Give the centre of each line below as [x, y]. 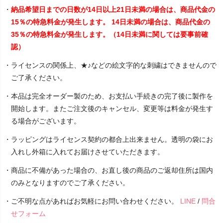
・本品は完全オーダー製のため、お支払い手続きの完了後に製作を [109, 96]
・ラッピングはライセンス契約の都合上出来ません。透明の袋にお [109, 140]
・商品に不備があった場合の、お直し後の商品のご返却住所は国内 [109, 170]
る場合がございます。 [46, 121]
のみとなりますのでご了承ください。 [70, 183]
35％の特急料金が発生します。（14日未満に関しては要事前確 [110, 35]
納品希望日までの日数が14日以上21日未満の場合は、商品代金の [113, 10]
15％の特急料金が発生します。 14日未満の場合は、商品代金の [111, 22]
